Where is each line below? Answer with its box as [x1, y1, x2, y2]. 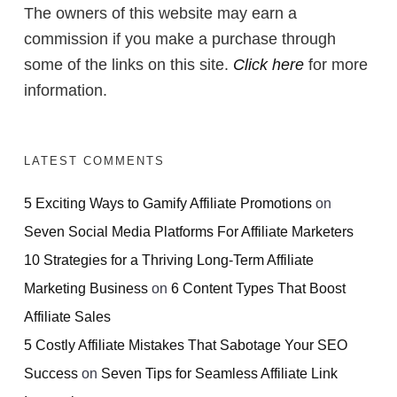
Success [24, 365, 78, 382]
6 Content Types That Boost [171, 280, 346, 297]
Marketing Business [24, 280, 148, 297]
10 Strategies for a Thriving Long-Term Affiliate [24, 252, 314, 269]
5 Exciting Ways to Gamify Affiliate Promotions [24, 195, 312, 212]
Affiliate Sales [24, 308, 111, 325]
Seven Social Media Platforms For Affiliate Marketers [24, 223, 354, 240]
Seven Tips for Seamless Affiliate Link [101, 365, 338, 382]
